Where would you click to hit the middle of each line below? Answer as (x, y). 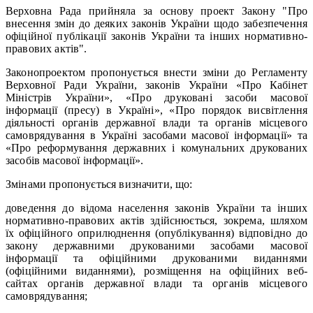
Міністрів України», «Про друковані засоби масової (156, 97)
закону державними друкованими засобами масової (156, 245)
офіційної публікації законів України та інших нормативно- (156, 36)
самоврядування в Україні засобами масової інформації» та (156, 135)
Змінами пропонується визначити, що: (99, 184)
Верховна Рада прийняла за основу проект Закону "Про (156, 10)
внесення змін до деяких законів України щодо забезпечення (156, 23)
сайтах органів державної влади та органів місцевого (156, 283)
